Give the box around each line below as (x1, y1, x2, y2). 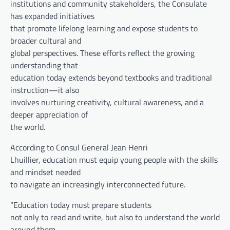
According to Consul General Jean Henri (10, 141, 148, 154)
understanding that (10, 59, 78, 71)
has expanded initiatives (10, 9, 94, 22)
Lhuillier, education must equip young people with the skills (10, 153, 218, 166)
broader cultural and (10, 34, 81, 47)
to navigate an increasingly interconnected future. (10, 178, 185, 190)
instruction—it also (10, 83, 79, 96)
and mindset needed (10, 165, 81, 178)
